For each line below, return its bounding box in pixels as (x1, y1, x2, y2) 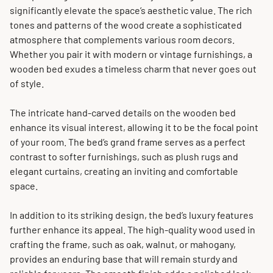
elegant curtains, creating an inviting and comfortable (10, 165, 238, 177)
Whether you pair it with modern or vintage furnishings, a (10, 48, 252, 60)
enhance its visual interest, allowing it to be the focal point (10, 121, 258, 133)
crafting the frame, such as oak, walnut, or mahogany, (10, 238, 236, 250)
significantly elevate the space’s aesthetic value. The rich (10, 4, 252, 16)
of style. (10, 77, 44, 89)
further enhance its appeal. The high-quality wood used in (10, 224, 255, 235)
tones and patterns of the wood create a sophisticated (10, 19, 242, 30)
